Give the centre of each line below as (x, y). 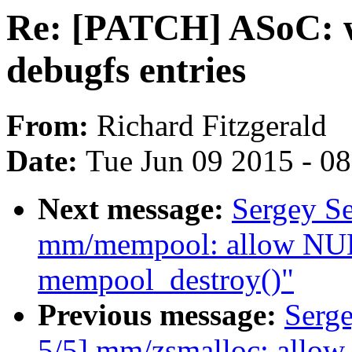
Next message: (135, 209)
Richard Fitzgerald (212, 126)
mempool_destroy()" (166, 280)
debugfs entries (126, 70)
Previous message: (161, 315)
